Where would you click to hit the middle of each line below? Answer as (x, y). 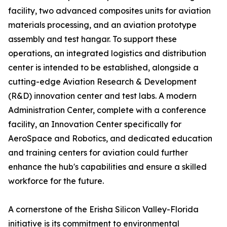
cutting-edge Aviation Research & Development (102, 82)
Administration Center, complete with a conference (107, 110)
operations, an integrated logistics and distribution (107, 53)
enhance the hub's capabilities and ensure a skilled (107, 167)
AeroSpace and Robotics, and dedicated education (110, 139)
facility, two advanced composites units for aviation (109, 11)
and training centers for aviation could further (98, 153)
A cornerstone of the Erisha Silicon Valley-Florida (103, 210)
